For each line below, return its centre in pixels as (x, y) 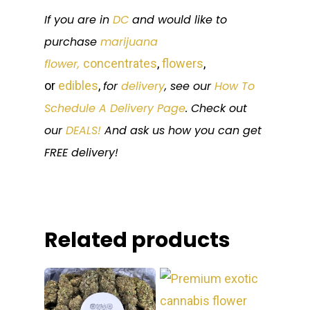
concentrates (120, 63)
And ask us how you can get (181, 130)
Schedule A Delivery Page (115, 108)
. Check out (216, 108)
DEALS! (83, 130)
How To (235, 86)
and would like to (178, 19)
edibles (78, 85)
